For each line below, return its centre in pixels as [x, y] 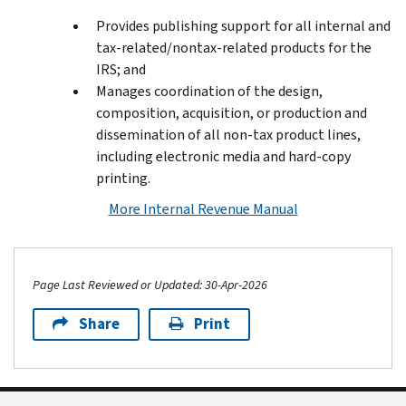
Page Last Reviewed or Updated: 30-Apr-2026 [150, 285]
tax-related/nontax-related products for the [234, 47]
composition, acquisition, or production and [232, 112]
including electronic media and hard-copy [223, 156]
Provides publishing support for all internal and [243, 25]
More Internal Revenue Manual [203, 208]
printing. [123, 178]
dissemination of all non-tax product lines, [228, 134]
